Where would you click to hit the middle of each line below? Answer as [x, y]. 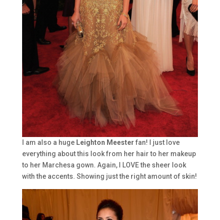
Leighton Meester [104, 142]
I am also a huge [48, 142]
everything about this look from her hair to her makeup [109, 153]
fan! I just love [157, 142]
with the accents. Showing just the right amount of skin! [109, 176]
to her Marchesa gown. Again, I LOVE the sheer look [104, 165]
